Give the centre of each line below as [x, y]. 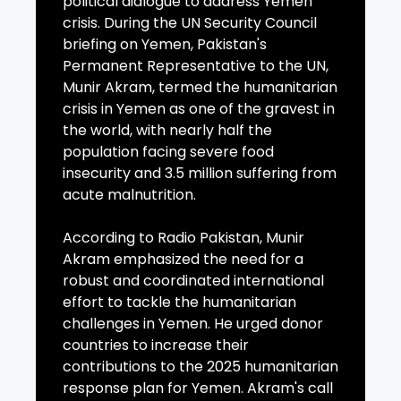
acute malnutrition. [129, 195]
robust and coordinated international [193, 281]
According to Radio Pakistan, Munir [183, 238]
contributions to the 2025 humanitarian [200, 367]
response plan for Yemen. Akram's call [198, 388]
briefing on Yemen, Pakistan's [165, 45]
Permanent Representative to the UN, [196, 66]
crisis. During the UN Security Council [190, 23]
